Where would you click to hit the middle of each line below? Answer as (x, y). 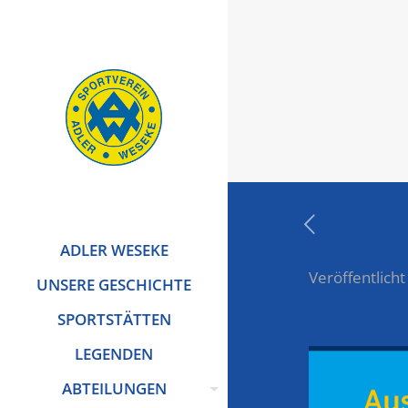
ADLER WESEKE (114, 250)
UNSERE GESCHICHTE (114, 285)
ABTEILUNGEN (114, 388)
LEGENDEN (114, 354)
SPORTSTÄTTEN (114, 319)
